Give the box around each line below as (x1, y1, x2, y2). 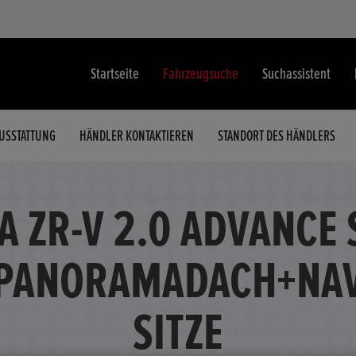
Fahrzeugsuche (163, 65, 238, 82)
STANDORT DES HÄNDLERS (218, 128, 335, 143)
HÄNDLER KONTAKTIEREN (79, 128, 194, 143)
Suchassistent (262, 65, 331, 82)
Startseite (91, 65, 139, 82)
